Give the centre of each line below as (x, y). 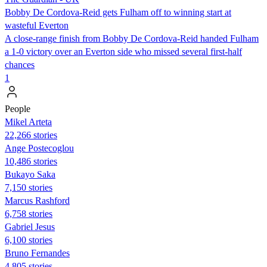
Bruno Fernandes (37, 253)
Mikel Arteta (28, 122)
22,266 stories (31, 135)
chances (20, 64)
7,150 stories (29, 187)
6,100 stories (29, 240)
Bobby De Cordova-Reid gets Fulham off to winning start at (118, 12)
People (18, 108)
